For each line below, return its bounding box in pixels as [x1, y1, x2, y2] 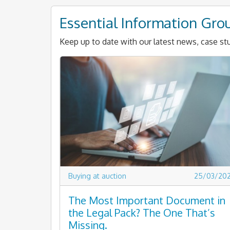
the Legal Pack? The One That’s [68, 206, 215, 220]
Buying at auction [68, 171, 126, 181]
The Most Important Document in [68, 194, 225, 207]
